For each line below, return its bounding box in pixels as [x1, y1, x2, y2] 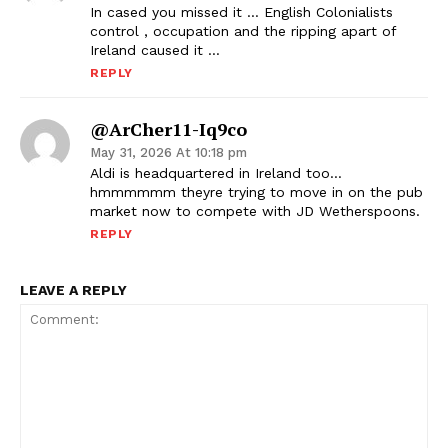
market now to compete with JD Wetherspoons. [90, 203, 420, 220]
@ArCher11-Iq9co [90, 117, 247, 142]
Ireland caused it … [90, 42, 220, 59]
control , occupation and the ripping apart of [90, 23, 396, 40]
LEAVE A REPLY [20, 282, 127, 299]
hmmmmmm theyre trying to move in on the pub [90, 184, 423, 201]
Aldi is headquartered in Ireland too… [90, 165, 342, 182]
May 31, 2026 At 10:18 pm [90, 145, 247, 161]
